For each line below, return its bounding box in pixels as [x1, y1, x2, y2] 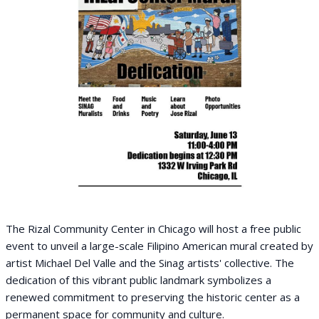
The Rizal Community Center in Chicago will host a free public [6, 221, 301, 236]
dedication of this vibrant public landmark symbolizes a [6, 273, 271, 287]
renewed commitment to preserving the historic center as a [6, 290, 300, 304]
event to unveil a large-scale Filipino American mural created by [6, 239, 313, 253]
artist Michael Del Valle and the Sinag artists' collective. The [6, 256, 294, 270]
